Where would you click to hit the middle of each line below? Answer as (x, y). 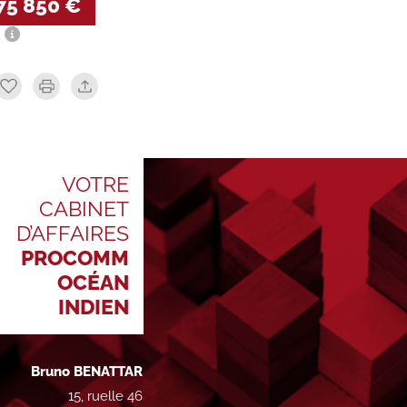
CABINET (84, 209)
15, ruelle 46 (106, 396)
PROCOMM (75, 258)
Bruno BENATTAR (87, 372)
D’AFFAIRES (73, 233)
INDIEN (94, 307)
